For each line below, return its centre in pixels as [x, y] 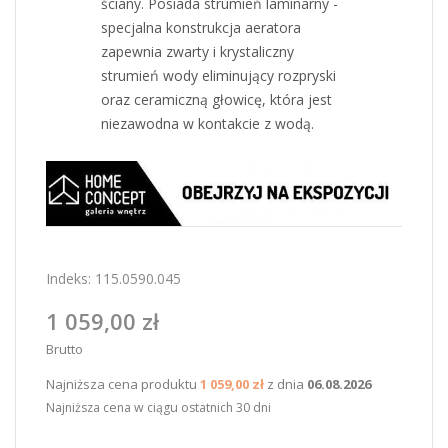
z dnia [285, 384]
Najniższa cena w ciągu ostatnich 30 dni [158, 408]
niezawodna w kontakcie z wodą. [207, 123]
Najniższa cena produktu [123, 384]
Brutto [64, 349]
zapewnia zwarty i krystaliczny [197, 51]
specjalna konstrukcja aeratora [201, 27]
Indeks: [68, 279]
